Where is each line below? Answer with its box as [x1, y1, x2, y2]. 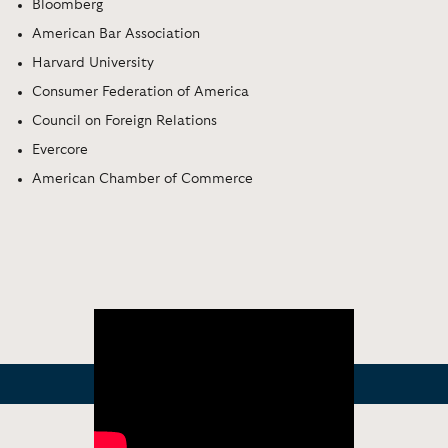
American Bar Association [32, 26, 200, 41]
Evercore [32, 142, 88, 157]
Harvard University [32, 55, 154, 70]
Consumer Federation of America [32, 84, 249, 99]
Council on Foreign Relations [32, 113, 217, 128]
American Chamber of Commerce [32, 171, 253, 186]
